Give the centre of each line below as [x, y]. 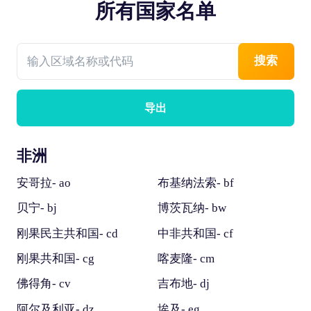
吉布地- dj [183, 284]
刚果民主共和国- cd [67, 233]
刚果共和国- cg [55, 258]
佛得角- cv [43, 284]
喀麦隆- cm [186, 258]
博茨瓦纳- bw [192, 208]
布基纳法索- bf [195, 183]
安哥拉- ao [43, 183]
